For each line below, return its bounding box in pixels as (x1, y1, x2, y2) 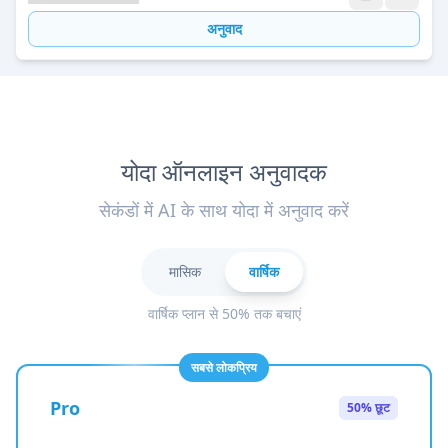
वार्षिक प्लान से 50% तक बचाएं (147, 304, 301, 323)
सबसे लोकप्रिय (191, 359, 257, 376)
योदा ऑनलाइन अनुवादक (121, 155, 327, 188)
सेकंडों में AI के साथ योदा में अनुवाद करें (99, 198, 349, 222)
